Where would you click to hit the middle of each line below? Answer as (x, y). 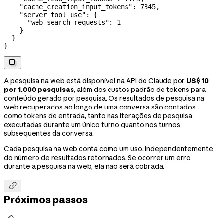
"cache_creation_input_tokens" (68, 7)
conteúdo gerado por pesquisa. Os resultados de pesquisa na (104, 99)
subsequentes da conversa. (49, 134)
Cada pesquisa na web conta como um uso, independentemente (109, 149)
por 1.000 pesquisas (39, 90)
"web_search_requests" (56, 23)
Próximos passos (46, 199)
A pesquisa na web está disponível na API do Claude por (95, 81)
